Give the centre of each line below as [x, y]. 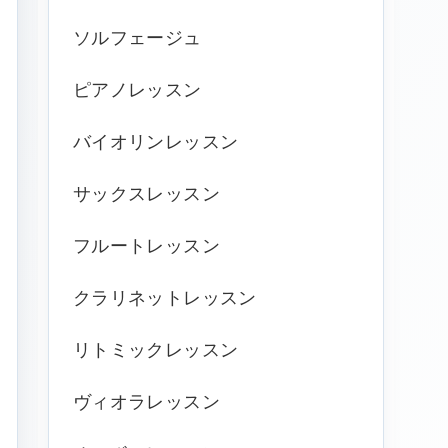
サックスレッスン [146, 193]
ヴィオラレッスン [146, 401]
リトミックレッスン [156, 349]
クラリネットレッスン [165, 297]
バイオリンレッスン [156, 141]
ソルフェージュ [137, 37]
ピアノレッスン [137, 89]
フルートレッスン [146, 245]
